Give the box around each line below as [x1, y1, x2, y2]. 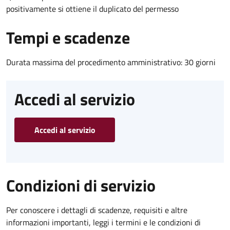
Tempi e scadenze [6, 25, 130, 50]
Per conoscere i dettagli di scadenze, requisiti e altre [6, 203, 187, 216]
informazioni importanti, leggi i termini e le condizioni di [6, 216, 201, 228]
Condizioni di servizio [6, 172, 156, 198]
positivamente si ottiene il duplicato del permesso [6, 2, 179, 15]
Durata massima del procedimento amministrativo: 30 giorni [6, 55, 216, 68]
